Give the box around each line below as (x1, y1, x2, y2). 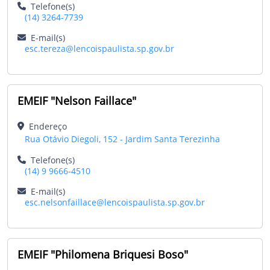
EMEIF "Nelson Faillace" (17, 93, 136, 108)
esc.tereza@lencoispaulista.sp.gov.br (25, 42, 174, 54)
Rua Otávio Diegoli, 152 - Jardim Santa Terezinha (25, 133, 220, 145)
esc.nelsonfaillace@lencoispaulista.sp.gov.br (25, 196, 205, 208)
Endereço (24, 120, 67, 132)
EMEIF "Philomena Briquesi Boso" (17, 246, 188, 262)
